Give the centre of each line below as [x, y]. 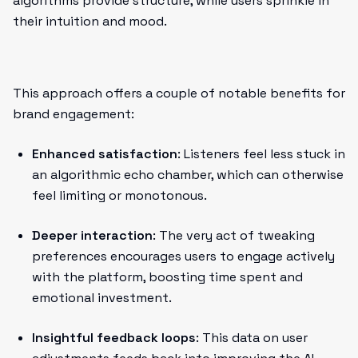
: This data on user [252, 338]
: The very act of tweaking [234, 235]
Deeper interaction [92, 235]
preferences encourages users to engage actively [183, 256]
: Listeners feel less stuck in [261, 154]
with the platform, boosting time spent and [167, 277]
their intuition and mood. [90, 21]
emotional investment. [102, 298]
